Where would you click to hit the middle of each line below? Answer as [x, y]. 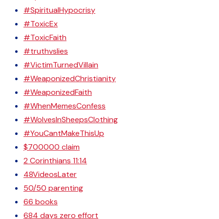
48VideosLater [50, 174]
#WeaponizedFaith [58, 92]
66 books [41, 202]
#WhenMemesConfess [65, 106]
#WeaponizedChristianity [70, 78]
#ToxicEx [41, 24]
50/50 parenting [53, 188]
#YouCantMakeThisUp [64, 133]
